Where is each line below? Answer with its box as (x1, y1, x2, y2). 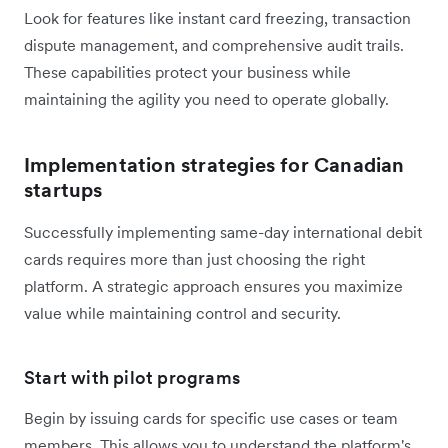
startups (24, 176, 103, 203)
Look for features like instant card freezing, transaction (24, 7, 411, 28)
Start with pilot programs (24, 365, 240, 389)
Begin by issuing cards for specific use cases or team (24, 407, 398, 428)
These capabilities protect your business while (24, 61, 351, 82)
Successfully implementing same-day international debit (24, 221, 422, 242)
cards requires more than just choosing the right (24, 248, 365, 269)
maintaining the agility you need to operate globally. (24, 88, 389, 109)
